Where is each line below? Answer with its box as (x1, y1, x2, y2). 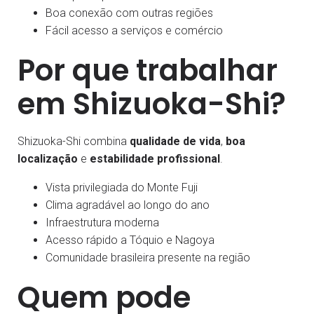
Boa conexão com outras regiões (46, 6, 213, 20)
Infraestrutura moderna (46, 215, 159, 229)
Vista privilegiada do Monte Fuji (46, 180, 198, 194)
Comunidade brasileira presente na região (46, 250, 250, 264)
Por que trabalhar (18, 49, 278, 91)
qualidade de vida (130, 134, 221, 148)
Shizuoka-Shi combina (18, 134, 130, 148)
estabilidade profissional (90, 151, 220, 165)
